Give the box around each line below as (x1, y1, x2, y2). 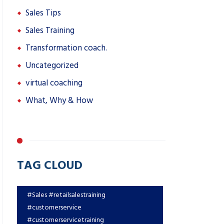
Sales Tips (25, 6, 61, 20)
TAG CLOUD (17, 155, 82, 173)
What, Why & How (25, 93, 93, 107)
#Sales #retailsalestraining (27, 189, 105, 200)
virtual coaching (25, 76, 82, 90)
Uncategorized (25, 58, 78, 72)
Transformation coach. (25, 41, 107, 55)
